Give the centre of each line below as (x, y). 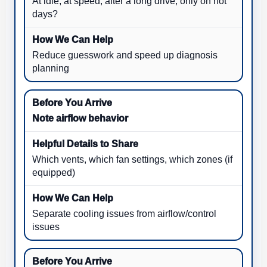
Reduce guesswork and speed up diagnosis (125, 55)
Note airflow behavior (80, 118)
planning (51, 68)
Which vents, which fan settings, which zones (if (132, 159)
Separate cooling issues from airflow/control (124, 213)
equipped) (54, 172)
